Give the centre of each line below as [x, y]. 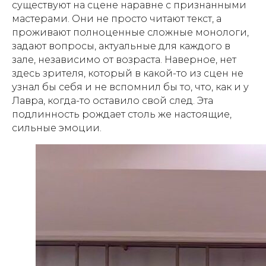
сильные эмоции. [57, 128]
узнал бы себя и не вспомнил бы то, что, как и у [130, 87]
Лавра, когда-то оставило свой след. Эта [113, 100]
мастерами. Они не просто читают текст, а [117, 18]
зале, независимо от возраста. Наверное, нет [124, 59]
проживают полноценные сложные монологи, [130, 32]
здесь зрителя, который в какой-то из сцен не [128, 73]
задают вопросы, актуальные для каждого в [121, 46]
